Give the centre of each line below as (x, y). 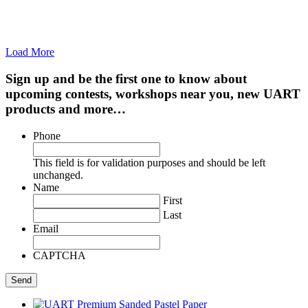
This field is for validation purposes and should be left (149, 162)
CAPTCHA (59, 255)
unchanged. (58, 175)
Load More (30, 52)
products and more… (66, 109)
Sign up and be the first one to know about (126, 78)
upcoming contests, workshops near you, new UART (153, 93)
